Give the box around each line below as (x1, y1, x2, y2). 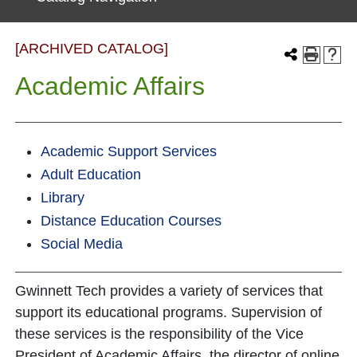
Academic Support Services (41, 143, 217, 159)
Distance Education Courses (41, 213, 222, 229)
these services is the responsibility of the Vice (15, 326, 304, 342)
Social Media (41, 236, 123, 252)
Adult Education (41, 167, 141, 182)
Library (41, 190, 84, 206)
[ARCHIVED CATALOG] (15, 41, 168, 57)
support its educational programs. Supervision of (15, 304, 322, 320)
